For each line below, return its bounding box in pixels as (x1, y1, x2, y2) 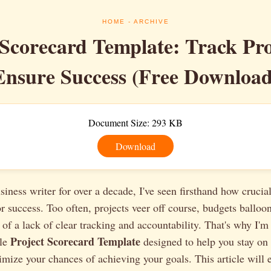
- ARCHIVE (125, 18, 169, 25)
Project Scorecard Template (10, 233, 140, 249)
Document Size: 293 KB (88, 116, 183, 129)
